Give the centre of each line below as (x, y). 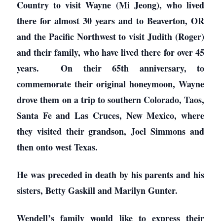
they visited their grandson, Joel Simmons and (110, 131)
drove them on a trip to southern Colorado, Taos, (110, 100)
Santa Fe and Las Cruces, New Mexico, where (110, 115)
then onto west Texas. (57, 147)
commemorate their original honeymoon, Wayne (110, 84)
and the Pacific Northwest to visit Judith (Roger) (110, 37)
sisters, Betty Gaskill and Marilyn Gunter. (97, 190)
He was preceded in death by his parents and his (110, 175)
